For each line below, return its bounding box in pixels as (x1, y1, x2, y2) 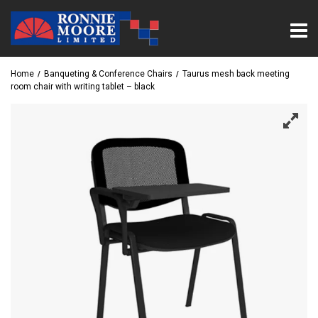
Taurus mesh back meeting (182, 68, 290, 79)
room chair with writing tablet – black (11, 81, 155, 92)
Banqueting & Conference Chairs (44, 68, 172, 79)
